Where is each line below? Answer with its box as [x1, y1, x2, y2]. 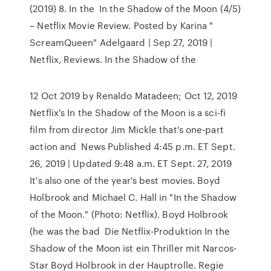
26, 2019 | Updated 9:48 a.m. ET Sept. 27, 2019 [30, 157, 232, 170]
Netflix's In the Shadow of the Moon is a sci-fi [30, 106, 226, 119]
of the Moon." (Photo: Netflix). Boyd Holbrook [30, 207, 228, 221]
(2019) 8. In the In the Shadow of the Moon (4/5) [30, 2, 241, 15]
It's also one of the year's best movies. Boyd [30, 174, 220, 187]
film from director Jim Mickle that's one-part [30, 123, 224, 136]
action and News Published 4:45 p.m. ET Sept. [30, 140, 235, 153]
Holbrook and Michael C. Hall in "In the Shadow [30, 191, 237, 204]
